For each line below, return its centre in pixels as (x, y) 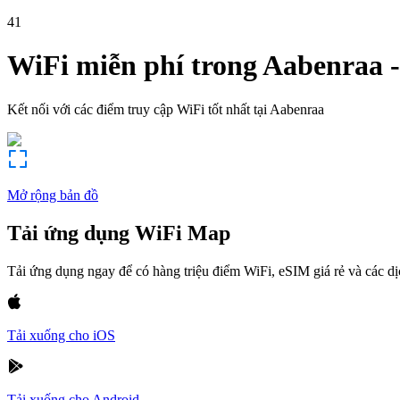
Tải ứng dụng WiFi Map (119, 233)
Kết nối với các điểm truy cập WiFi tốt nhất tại (137, 109)
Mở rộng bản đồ (53, 195)
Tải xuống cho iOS (61, 335)
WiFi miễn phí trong (132, 66)
